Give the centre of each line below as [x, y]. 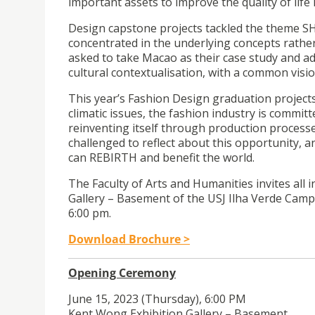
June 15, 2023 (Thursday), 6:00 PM [157, 298]
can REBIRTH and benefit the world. [161, 157]
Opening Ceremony [122, 272]
